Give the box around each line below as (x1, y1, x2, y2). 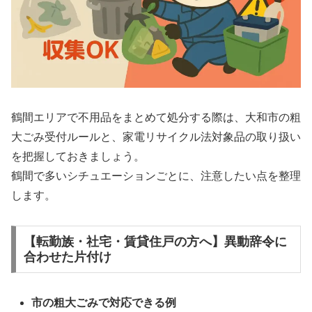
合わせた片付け (23, 249, 111, 264)
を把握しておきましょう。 (11, 150, 145, 163)
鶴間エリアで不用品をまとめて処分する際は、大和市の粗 (11, 111, 301, 124)
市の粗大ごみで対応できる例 (31, 296, 177, 309)
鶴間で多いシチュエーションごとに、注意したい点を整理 (11, 170, 301, 182)
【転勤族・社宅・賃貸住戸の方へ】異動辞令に (23, 234, 287, 249)
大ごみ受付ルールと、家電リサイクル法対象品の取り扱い (11, 131, 301, 143)
